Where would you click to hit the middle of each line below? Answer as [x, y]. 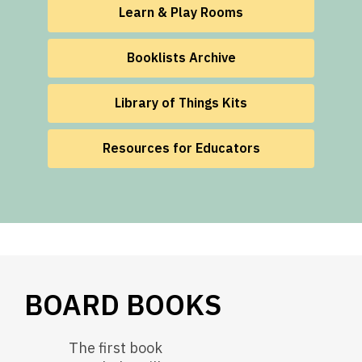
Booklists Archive [181, 58]
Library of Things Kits [181, 103]
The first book [116, 348]
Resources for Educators [181, 148]
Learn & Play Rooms [181, 13]
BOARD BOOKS [123, 305]
